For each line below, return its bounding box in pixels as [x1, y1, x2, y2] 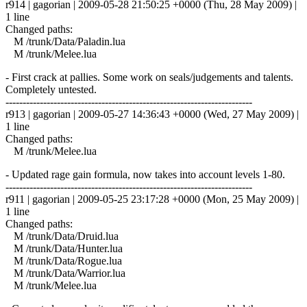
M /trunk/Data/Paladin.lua [5, 35, 125, 47]
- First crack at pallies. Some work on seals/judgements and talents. [5, 71, 293, 83]
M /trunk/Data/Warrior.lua [5, 267, 125, 279]
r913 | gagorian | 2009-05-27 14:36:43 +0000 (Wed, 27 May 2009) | [5, 108, 299, 120]
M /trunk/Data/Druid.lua [5, 230, 119, 242]
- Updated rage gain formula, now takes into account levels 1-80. [5, 168, 285, 180]
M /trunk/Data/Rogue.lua [5, 254, 122, 267]
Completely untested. [5, 83, 97, 95]
